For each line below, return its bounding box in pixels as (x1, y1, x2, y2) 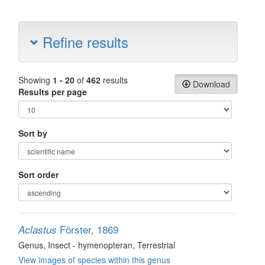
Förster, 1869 (60, 222, 118, 237)
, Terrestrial (132, 239, 175, 251)
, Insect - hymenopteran (43, 239, 132, 251)
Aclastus (18, 222, 57, 237)
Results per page (18, 86, 87, 98)
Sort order (18, 169, 59, 180)
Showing (18, 74, 53, 86)
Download (190, 78, 230, 90)
